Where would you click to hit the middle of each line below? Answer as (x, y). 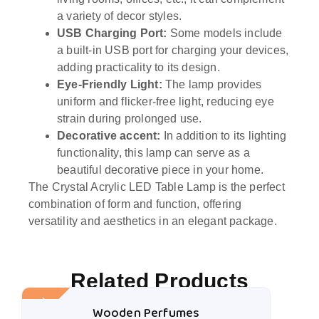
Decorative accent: (109, 135)
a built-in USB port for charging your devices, (173, 50)
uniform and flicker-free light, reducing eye (166, 101)
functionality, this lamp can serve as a (153, 152)
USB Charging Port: (112, 33)
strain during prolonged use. (130, 118)
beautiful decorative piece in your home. (160, 169)
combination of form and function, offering (135, 204)
